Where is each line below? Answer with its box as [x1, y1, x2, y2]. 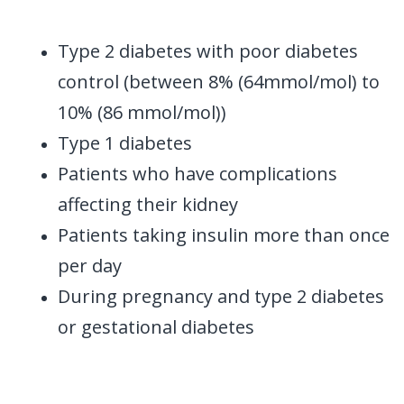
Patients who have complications [58, 161, 337, 187]
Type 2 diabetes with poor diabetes [58, 39, 358, 64]
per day [58, 253, 122, 279]
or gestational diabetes [58, 315, 254, 340]
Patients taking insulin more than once [58, 223, 390, 248]
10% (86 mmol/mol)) [58, 100, 226, 125]
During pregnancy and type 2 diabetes [58, 284, 384, 309]
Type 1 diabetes [58, 131, 192, 156]
